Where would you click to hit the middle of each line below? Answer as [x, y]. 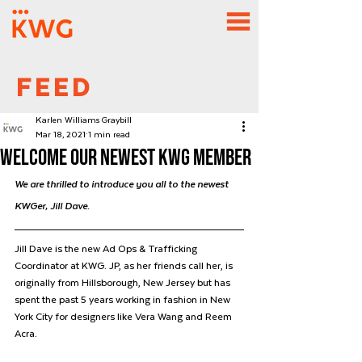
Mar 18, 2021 [61, 135]
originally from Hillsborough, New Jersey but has [124, 283]
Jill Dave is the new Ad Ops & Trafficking [107, 249]
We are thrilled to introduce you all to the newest [123, 184]
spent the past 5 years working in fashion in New [124, 300]
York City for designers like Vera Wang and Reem [124, 317]
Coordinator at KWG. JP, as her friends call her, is [125, 266]
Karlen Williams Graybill [84, 120]
